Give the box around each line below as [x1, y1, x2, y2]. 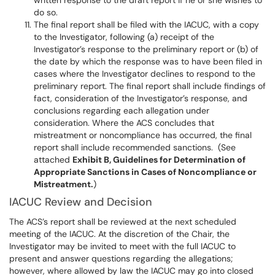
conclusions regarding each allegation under [34, 105, 209, 116]
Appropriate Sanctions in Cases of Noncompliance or [34, 166, 257, 177]
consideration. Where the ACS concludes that [34, 117, 214, 128]
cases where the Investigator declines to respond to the [34, 68, 255, 79]
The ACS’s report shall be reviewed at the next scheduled [9, 216, 236, 227]
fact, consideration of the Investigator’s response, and [34, 93, 247, 104]
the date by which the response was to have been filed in [34, 56, 262, 67]
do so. [34, 7, 60, 18]
